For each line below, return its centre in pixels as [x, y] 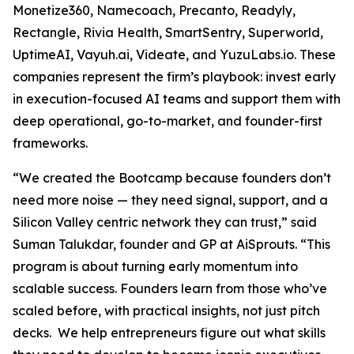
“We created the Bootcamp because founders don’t [172, 178]
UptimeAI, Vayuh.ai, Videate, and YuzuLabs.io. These [174, 55]
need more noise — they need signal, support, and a [170, 200]
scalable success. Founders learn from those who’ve [170, 288]
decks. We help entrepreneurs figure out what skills [169, 333]
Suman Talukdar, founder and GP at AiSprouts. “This [171, 244]
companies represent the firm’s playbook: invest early [174, 77]
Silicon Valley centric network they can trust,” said [165, 222]
